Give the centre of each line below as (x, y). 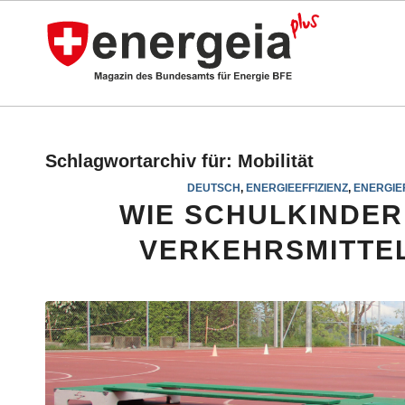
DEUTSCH (213, 188)
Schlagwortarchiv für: (141, 161)
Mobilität (276, 161)
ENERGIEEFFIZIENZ (297, 188)
